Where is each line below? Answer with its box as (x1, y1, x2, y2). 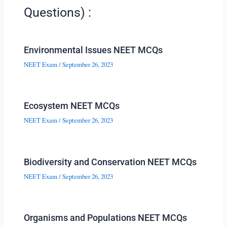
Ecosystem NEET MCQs (24, 100, 120, 111)
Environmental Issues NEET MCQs (24, 44, 163, 55)
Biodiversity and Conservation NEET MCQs (24, 156, 197, 167)
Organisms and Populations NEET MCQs (24, 212, 187, 223)
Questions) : (24, 5, 92, 20)
